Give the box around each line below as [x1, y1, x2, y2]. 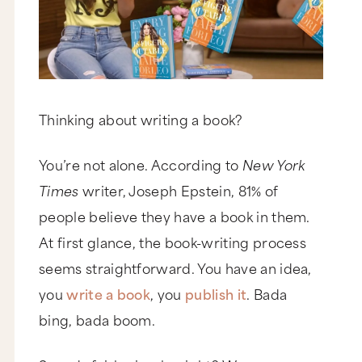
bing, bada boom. [39, 309, 159, 330]
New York [242, 154, 305, 175]
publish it [185, 283, 247, 305]
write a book [66, 283, 151, 305]
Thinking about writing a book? [39, 108, 243, 130]
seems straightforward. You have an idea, [39, 257, 312, 279]
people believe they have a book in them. [39, 205, 310, 227]
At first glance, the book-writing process [39, 231, 307, 253]
